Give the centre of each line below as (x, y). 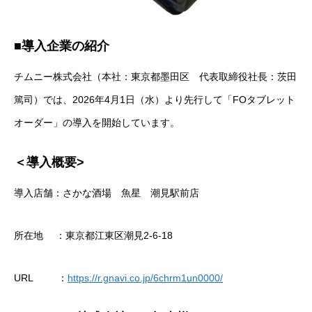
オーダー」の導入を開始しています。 (97, 122)
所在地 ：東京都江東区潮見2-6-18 (95, 235)
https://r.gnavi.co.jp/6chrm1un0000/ (145, 278)
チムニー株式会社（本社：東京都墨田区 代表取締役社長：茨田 (155, 76)
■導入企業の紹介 (62, 46)
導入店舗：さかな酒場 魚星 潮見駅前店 (107, 193)
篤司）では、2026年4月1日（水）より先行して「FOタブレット (155, 99)
